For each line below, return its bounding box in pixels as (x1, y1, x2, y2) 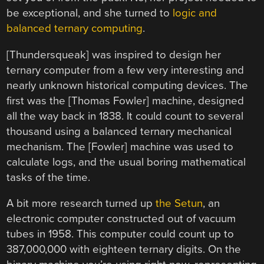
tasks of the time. (6, 170, 91, 184)
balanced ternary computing (6, 22, 143, 35)
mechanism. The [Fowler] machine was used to (6, 140, 234, 153)
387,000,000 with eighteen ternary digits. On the (6, 243, 242, 256)
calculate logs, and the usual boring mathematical (6, 155, 246, 169)
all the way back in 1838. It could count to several (6, 109, 244, 123)
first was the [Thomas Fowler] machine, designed (6, 94, 245, 107)
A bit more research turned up (6, 197, 156, 210)
